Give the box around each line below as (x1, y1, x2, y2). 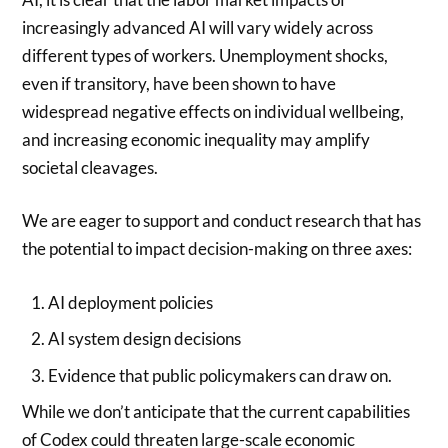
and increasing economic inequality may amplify (22, 128, 371, 150)
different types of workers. (22, 44, 217, 66)
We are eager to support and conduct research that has (22, 210, 422, 231)
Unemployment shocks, (216, 44, 389, 66)
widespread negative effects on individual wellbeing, (22, 100, 405, 122)
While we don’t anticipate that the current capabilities (22, 401, 411, 422)
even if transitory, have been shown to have (22, 72, 337, 94)
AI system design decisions (47, 328, 241, 349)
